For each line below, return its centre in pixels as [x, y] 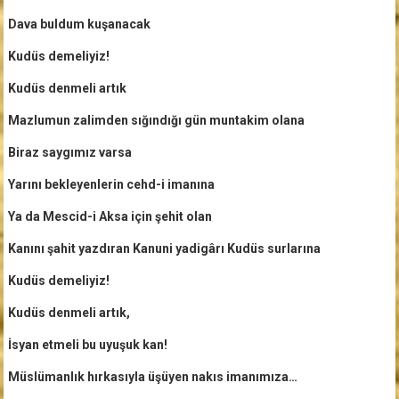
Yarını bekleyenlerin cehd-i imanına [111, 184]
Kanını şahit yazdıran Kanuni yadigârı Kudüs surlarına [164, 248]
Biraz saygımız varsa [69, 152]
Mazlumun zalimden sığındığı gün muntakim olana [156, 120]
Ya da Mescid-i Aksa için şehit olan [110, 216]
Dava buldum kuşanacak [79, 24]
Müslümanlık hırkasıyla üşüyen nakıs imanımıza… [152, 376]
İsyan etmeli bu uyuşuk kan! [87, 344]
